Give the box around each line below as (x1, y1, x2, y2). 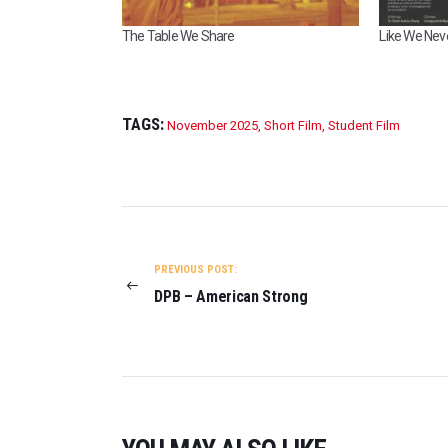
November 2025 (167, 117, 258, 133)
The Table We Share (122, 27, 235, 44)
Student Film (328, 117, 400, 133)
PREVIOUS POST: (154, 262, 238, 276)
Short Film (264, 117, 322, 133)
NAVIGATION (122, 232, 249, 265)
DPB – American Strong (154, 287, 308, 307)
